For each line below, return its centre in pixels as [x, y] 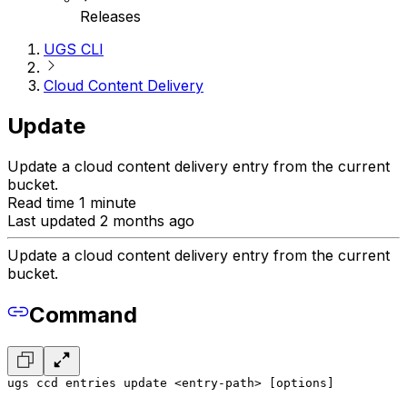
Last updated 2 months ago [101, 221]
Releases [110, 17]
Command [83, 315]
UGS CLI [74, 50]
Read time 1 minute [72, 203]
